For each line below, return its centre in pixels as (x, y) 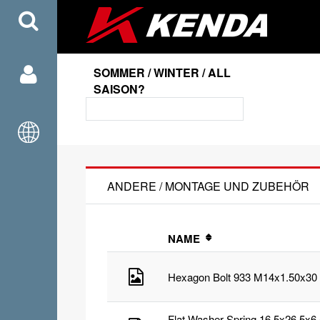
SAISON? (120, 89)
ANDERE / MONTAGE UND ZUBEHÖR (210, 186)
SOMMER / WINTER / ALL (162, 72)
